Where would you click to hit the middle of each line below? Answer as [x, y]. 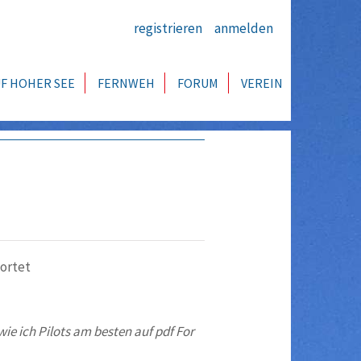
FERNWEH [126, 83]
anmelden [244, 28]
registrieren [168, 28]
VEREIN [262, 83]
